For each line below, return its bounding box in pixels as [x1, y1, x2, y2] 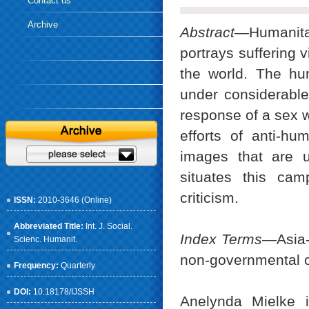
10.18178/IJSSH [33, 287, 94, 297]
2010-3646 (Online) [38, 195, 112, 205]
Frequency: [14, 261, 61, 270]
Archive [28, 19, 58, 30]
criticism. [180, 190, 239, 206]
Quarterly [61, 261, 95, 270]
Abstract [180, 24, 235, 40]
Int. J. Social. [86, 221, 132, 231]
